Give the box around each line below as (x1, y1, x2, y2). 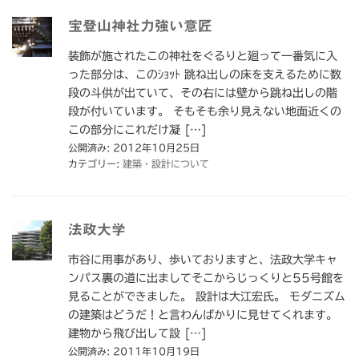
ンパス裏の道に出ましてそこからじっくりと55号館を (68, 272, 344, 284)
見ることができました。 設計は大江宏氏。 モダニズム (68, 291, 345, 303)
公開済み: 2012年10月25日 (68, 143, 200, 153)
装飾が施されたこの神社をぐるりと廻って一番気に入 (68, 50, 337, 63)
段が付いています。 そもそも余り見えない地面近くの (68, 106, 341, 118)
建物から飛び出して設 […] (68, 328, 207, 340)
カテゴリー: (68, 159, 123, 169)
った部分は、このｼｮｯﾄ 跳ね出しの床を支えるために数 (68, 69, 341, 81)
